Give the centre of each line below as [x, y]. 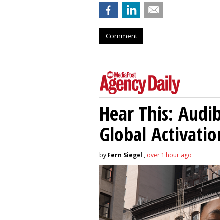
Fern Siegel [125, 155]
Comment [121, 36]
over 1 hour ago [169, 155]
